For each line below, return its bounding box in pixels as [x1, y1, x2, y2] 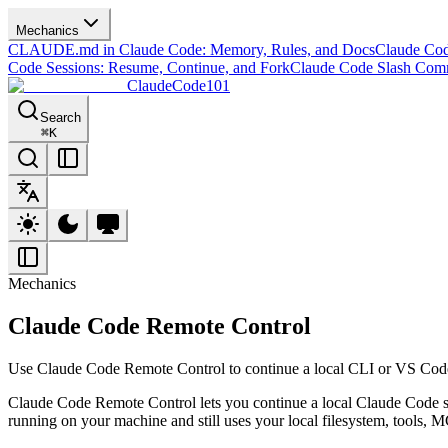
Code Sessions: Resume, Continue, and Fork [8, 59, 290, 76]
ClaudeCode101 [127, 77, 230, 94]
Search [40, 110, 81, 125]
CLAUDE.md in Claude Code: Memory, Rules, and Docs [8, 41, 375, 58]
